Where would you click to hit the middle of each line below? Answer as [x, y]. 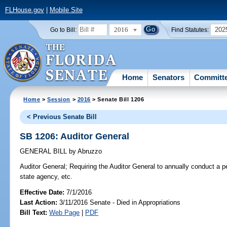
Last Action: [39, 202]
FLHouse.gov [24, 10]
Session [59, 99]
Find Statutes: [190, 30]
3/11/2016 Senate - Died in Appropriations [119, 202]
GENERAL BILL [45, 152]
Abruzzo [89, 152]
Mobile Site [66, 10]
